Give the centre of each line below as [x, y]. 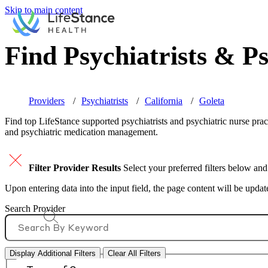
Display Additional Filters [53, 254]
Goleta [212, 101]
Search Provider [35, 209]
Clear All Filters [134, 254]
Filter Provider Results [75, 168]
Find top [22, 121]
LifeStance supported [79, 121]
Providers [47, 101]
